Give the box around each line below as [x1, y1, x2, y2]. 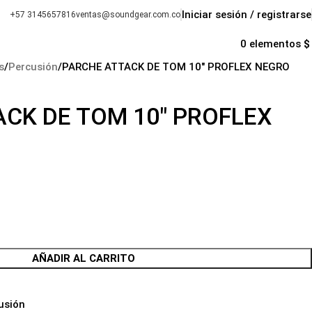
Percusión [8, 61, 58, 73]
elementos [249, 38, 301, 50]
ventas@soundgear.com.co [76, 10, 180, 19]
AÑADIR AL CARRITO [31, 252, 135, 265]
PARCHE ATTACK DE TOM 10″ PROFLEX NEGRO [62, 61, 290, 73]
